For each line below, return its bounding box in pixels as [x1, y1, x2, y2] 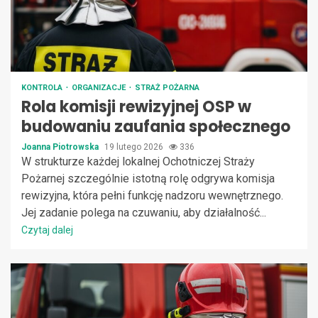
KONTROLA [21, 82, 65, 92]
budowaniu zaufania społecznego [21, 115, 290, 138]
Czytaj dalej [21, 224, 73, 236]
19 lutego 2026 [104, 141, 165, 152]
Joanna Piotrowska [21, 141, 101, 152]
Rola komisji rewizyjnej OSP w [21, 95, 251, 118]
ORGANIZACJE [72, 82, 128, 92]
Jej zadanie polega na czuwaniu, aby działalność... [21, 205, 266, 219]
